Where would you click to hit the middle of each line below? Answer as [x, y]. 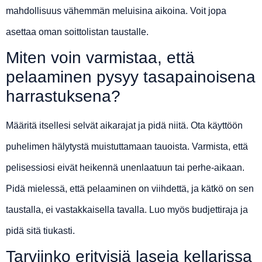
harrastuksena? [63, 96]
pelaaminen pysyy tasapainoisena [131, 77]
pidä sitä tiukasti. [40, 231]
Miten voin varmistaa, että [100, 58]
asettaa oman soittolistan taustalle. [77, 32]
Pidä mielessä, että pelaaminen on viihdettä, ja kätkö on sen [130, 189]
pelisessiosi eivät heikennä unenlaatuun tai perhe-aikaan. [125, 168]
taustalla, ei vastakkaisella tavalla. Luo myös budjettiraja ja [127, 210]
